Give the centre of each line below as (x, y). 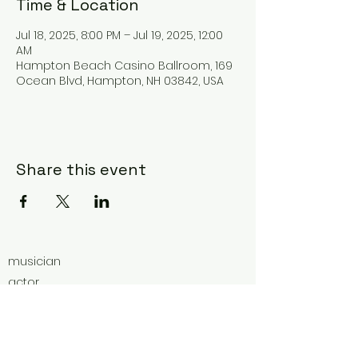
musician (34, 261)
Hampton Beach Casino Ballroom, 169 (124, 65)
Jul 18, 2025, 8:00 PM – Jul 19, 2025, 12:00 (119, 35)
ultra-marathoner (58, 302)
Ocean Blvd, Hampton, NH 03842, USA (120, 80)
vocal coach (44, 344)
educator (35, 323)
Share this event (81, 169)
